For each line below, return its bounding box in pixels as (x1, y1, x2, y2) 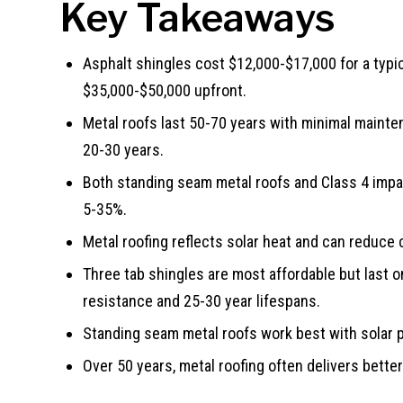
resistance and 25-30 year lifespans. (83, 291, 320, 310)
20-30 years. (83, 139, 164, 159)
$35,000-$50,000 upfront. (83, 80, 246, 100)
